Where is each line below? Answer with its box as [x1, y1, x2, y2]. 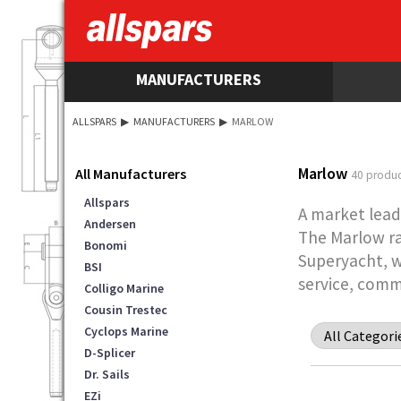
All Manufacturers [75, 164, 186, 183]
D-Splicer [84, 344, 135, 361]
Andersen [84, 215, 136, 232]
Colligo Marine [84, 279, 164, 296]
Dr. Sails [84, 365, 130, 382]
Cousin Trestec [84, 301, 167, 318]
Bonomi [84, 236, 127, 253]
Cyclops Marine [84, 322, 168, 339]
